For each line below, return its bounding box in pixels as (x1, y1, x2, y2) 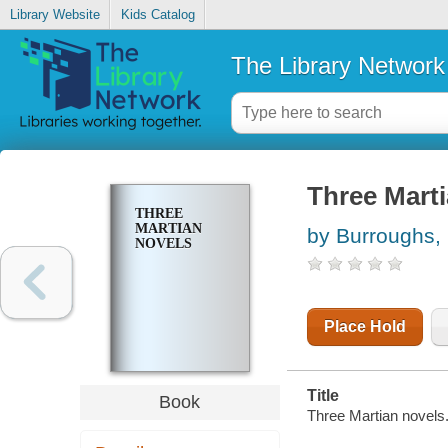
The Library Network (230, 51, 445, 79)
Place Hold (323, 318, 406, 336)
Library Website (9, 7, 100, 23)
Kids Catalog (120, 7, 195, 23)
